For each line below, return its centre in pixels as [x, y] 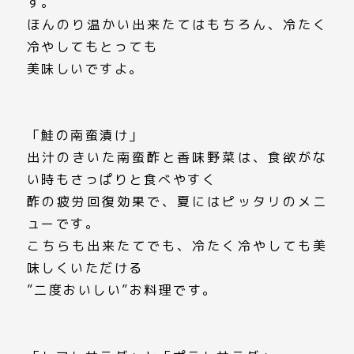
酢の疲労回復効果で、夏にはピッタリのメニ [177, 201]
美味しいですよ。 [85, 69]
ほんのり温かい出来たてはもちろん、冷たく [177, 24]
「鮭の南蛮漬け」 [85, 135]
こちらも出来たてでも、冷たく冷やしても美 [177, 246]
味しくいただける [85, 268]
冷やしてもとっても [92, 47]
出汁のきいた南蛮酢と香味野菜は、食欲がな [177, 157]
